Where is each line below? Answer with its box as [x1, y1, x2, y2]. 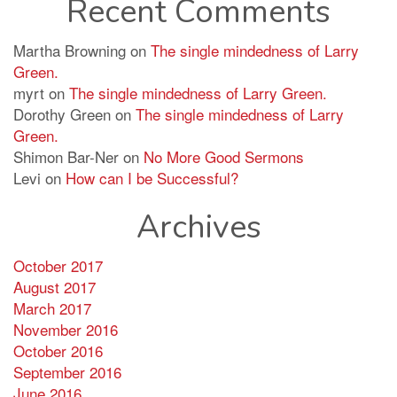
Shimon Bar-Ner [13, 145, 119, 168]
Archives [136, 206, 261, 250]
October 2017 [13, 254, 103, 277]
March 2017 [13, 297, 91, 320]
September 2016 [13, 361, 121, 384]
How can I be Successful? [66, 167, 238, 190]
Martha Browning [13, 39, 126, 62]
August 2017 [13, 276, 96, 299]
